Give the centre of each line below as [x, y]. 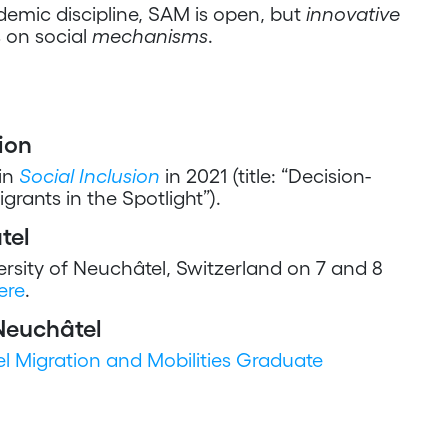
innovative [350, 14]
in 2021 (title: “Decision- [265, 176]
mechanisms [150, 36]
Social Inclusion [89, 176]
